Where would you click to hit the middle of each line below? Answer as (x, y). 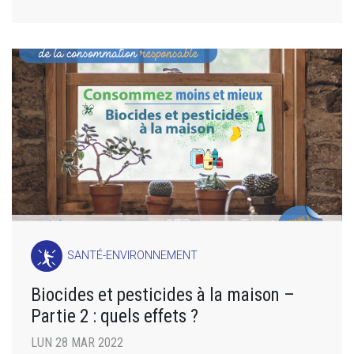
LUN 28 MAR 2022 (77, 342)
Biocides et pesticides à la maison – (163, 294)
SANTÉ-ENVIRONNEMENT (133, 255)
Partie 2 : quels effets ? (115, 316)
